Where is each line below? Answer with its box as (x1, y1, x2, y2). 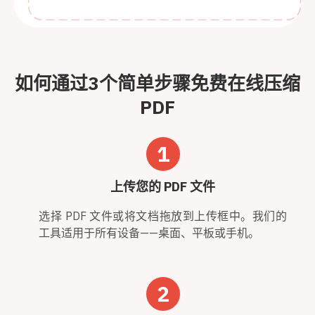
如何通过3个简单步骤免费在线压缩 (15, 70, 300, 95)
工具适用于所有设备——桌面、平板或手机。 (39, 225, 259, 240)
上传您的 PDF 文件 (110, 178, 215, 195)
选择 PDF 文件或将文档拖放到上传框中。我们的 (39, 208, 287, 223)
